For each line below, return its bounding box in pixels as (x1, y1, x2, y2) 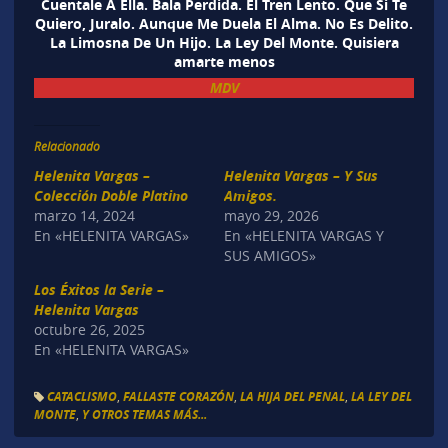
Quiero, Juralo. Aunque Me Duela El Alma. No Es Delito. (35, 13, 413, 33)
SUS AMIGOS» (224, 245, 316, 265)
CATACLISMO (46, 388, 117, 406)
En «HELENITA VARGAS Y (224, 225, 384, 245)
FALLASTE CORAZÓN (122, 388, 234, 406)
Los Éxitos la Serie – (33, 279, 164, 299)
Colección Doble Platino (33, 185, 188, 205)
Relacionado (33, 137, 100, 154)
